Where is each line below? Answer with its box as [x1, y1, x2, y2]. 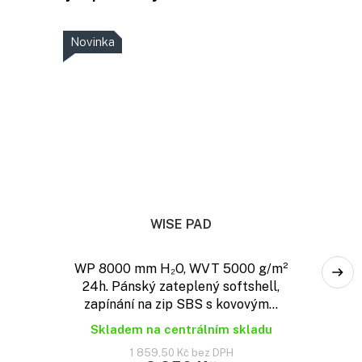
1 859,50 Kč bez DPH [128, 347, 234, 360]
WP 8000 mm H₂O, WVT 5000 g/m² [74, 261, 288, 277]
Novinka [70, 34, 115, 48]
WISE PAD [150, 217, 212, 233]
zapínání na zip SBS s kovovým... [84, 297, 278, 313]
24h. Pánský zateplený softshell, [82, 279, 280, 295]
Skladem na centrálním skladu [90, 322, 272, 337]
